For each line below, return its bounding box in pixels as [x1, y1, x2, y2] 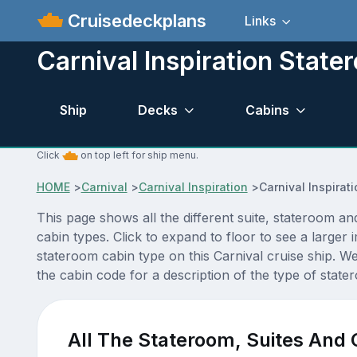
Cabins [245, 101, 289, 118]
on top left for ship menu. [77, 149, 198, 162]
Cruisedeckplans [63, 10, 207, 31]
